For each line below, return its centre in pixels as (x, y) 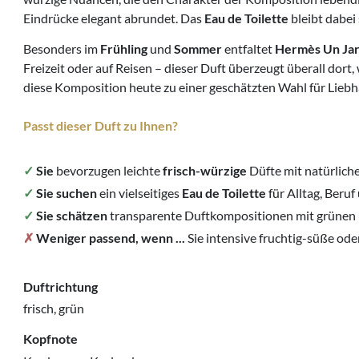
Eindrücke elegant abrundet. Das (114, 18)
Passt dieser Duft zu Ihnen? (101, 125)
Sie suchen (67, 192)
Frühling (124, 48)
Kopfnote (50, 339)
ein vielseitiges (139, 192)
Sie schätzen (72, 215)
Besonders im (62, 48)
